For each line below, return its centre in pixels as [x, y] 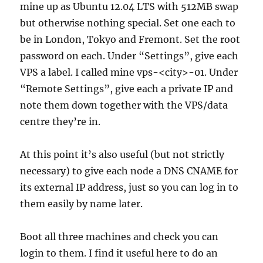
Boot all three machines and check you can [119, 237]
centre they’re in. [60, 122]
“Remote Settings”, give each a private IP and [127, 89]
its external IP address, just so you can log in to [129, 187]
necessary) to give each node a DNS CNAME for [129, 171]
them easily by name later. [82, 204]
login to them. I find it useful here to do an [119, 253]
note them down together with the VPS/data [124, 105]
